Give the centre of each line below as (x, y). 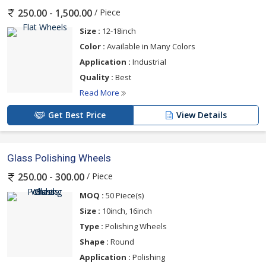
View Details (202, 115)
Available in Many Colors (150, 47)
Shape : (94, 241)
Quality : (96, 77)
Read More (100, 93)
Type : (91, 226)
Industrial (148, 62)
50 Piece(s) (124, 195)
